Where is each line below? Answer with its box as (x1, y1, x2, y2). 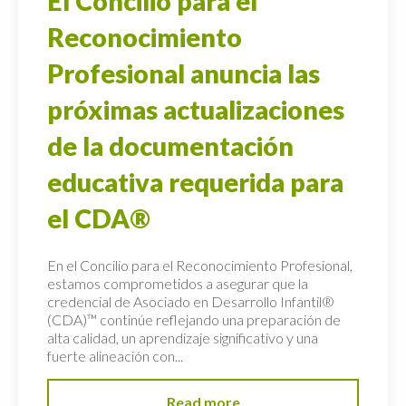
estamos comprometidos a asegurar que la (47, 274, 308, 292)
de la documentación (47, 130, 294, 161)
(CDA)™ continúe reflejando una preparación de (47, 310, 341, 328)
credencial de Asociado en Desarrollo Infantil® (47, 292, 334, 310)
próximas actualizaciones (47, 93, 344, 125)
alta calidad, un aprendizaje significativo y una (47, 328, 318, 346)
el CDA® (47, 202, 150, 234)
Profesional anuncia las (47, 57, 320, 89)
